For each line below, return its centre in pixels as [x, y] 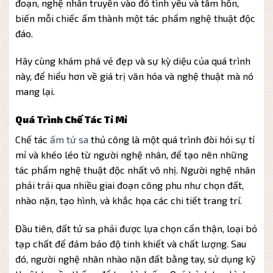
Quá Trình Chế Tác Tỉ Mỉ [71, 119]
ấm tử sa [68, 140]
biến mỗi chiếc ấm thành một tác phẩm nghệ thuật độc [135, 18]
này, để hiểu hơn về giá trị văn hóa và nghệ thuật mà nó [134, 76]
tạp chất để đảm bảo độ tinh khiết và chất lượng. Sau [131, 244]
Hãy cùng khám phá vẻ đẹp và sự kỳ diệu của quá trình [133, 61]
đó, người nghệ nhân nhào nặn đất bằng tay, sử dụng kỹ [135, 259]
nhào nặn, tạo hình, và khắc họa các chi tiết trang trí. [129, 200]
